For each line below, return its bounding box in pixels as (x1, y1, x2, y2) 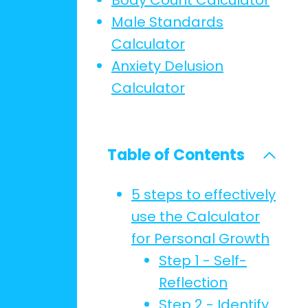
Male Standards (111, 12, 223, 32)
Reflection (159, 273, 228, 292)
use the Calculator (131, 207, 260, 226)
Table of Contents (107, 144, 245, 166)
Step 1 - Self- (159, 251, 247, 270)
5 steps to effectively (131, 185, 276, 204)
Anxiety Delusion (111, 56, 223, 76)
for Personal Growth (131, 229, 269, 248)
